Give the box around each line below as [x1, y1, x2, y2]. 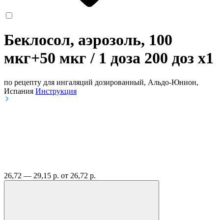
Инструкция [35, 86, 77, 95]
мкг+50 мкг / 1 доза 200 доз [4, 49, 198, 67]
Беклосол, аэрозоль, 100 [4, 31, 172, 49]
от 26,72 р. [61, 171, 96, 180]
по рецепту [4, 78, 41, 86]
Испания [4, 86, 35, 95]
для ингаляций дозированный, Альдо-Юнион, [43, 78, 198, 86]
